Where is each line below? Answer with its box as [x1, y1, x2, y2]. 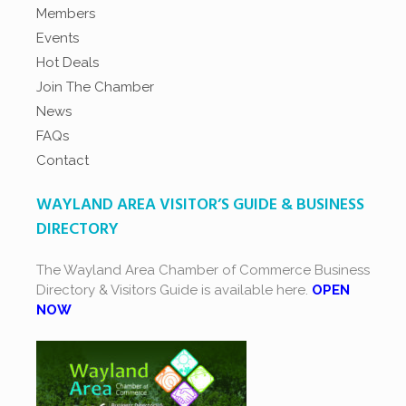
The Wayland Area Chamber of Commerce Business [36, 262, 370, 279]
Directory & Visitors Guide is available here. [36, 282, 312, 299]
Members [36, 5, 95, 23]
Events [36, 30, 79, 47]
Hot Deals [36, 54, 99, 72]
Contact [36, 152, 89, 169]
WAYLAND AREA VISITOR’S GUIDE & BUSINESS [36, 192, 364, 219]
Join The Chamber [36, 79, 154, 96]
